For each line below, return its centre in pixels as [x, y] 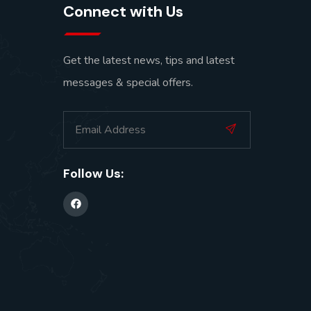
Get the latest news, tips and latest [149, 60]
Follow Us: [93, 173]
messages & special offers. [128, 82]
